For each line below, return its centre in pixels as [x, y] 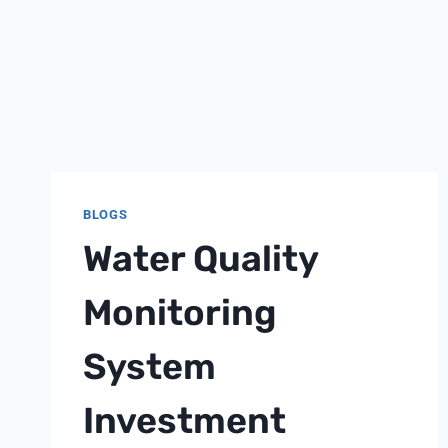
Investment [184, 420]
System [149, 366]
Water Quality [200, 258]
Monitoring [180, 312]
